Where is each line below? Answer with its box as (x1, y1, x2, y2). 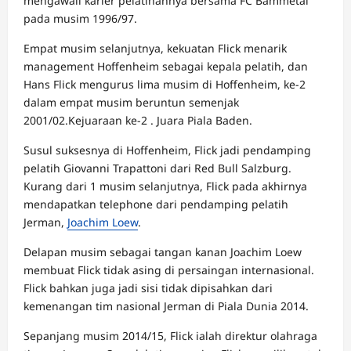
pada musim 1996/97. (24, 10, 137, 26)
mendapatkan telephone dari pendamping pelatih (24, 196, 288, 212)
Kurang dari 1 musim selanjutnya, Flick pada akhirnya (24, 178, 307, 194)
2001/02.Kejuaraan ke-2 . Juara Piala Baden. (24, 112, 252, 128)
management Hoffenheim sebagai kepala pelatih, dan (24, 58, 308, 74)
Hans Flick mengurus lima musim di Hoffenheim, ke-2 (24, 76, 306, 92)
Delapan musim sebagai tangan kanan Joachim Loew (24, 244, 302, 259)
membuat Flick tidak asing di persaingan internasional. (24, 262, 314, 277)
